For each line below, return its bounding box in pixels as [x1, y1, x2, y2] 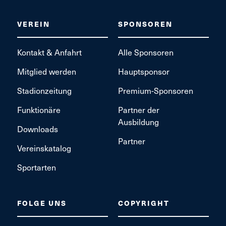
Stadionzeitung [17, 84, 72, 96]
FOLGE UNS [17, 197, 67, 208]
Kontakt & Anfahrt [17, 45, 82, 58]
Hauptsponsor [118, 65, 169, 77]
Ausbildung [118, 115, 159, 128]
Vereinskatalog [17, 141, 71, 154]
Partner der [118, 103, 159, 116]
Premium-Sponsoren [118, 84, 193, 96]
